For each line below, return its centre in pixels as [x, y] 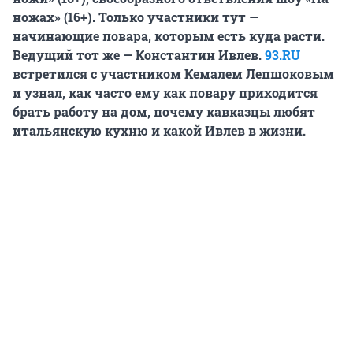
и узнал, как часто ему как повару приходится [165, 93]
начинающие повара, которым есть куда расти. [169, 36]
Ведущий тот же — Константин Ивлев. [139, 55]
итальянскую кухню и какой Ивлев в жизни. [159, 131]
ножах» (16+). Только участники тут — [136, 17]
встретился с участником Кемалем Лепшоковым [173, 74]
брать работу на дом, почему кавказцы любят [164, 112]
